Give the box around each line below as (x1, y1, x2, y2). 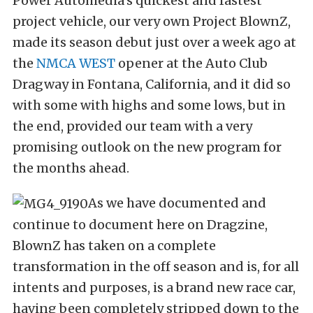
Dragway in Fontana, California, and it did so (13, 76, 291, 92)
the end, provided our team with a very (13, 118, 252, 134)
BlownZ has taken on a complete (13, 238, 216, 254)
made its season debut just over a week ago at (13, 34, 296, 50)
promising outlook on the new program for (13, 139, 282, 155)
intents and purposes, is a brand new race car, (13, 279, 296, 296)
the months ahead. (13, 160, 129, 176)
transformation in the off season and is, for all (13, 259, 299, 275)
